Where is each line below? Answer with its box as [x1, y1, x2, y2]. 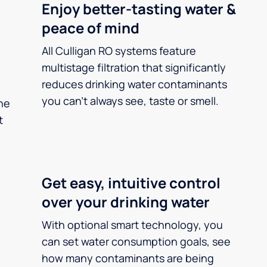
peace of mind [42, 18, 139, 38]
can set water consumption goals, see [42, 234, 231, 249]
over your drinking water [42, 192, 210, 212]
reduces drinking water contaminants [42, 77, 227, 91]
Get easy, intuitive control [42, 173, 221, 193]
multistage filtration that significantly [42, 60, 226, 74]
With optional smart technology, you [42, 218, 223, 232]
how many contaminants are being [42, 251, 214, 265]
